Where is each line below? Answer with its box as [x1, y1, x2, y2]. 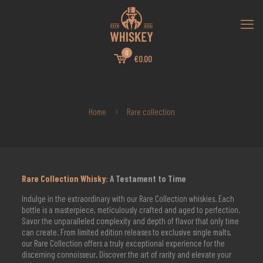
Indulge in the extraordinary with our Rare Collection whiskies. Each [21, 193, 234, 204]
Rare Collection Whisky [21, 173, 106, 184]
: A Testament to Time [105, 173, 186, 184]
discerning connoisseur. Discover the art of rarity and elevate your [21, 249, 231, 259]
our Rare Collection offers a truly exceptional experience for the [21, 238, 225, 248]
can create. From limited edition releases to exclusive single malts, [21, 227, 231, 237]
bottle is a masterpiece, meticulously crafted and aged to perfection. [21, 204, 240, 215]
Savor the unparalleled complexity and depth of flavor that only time [21, 215, 239, 226]
